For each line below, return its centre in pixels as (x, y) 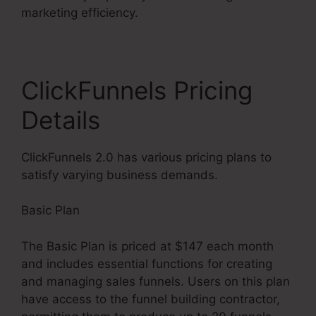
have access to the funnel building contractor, (151, 299)
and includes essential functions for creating (147, 263)
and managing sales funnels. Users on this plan (156, 281)
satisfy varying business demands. (120, 175)
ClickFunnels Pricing (137, 90)
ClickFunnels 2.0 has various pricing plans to (146, 157)
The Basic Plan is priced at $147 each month (147, 246)
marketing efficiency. (80, 12)
